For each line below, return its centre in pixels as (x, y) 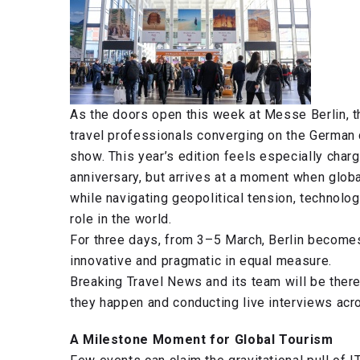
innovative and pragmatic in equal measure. (201, 261)
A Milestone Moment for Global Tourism (202, 340)
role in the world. (121, 219)
